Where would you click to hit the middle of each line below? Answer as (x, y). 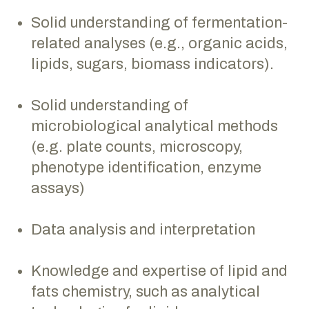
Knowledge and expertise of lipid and (159, 271)
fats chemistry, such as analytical (146, 291)
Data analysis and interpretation (147, 229)
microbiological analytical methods (154, 126)
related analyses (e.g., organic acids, (159, 43)
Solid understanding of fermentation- (159, 22)
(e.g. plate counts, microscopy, (137, 147)
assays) (60, 188)
